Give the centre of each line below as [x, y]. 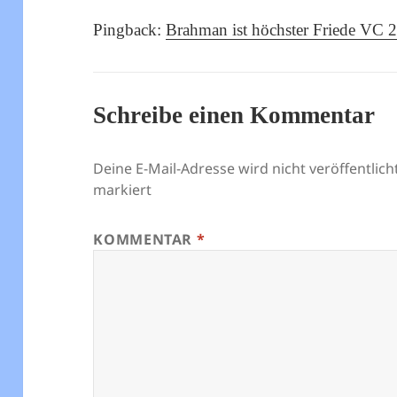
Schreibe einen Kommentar [234, 116]
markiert [123, 190]
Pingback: [130, 30]
